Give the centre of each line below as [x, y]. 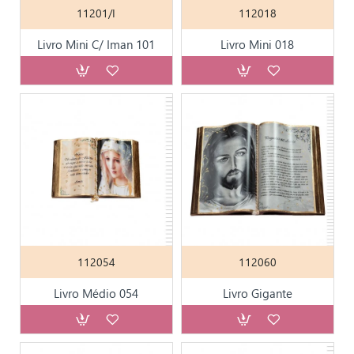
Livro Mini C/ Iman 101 [96, 44]
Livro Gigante [257, 293]
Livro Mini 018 [258, 44]
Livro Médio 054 [96, 293]
